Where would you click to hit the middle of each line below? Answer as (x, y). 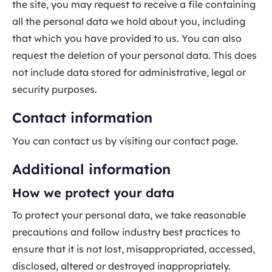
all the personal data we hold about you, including (129, 21)
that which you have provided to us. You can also (127, 38)
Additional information (91, 169)
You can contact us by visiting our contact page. (125, 141)
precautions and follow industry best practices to (126, 232)
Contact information (82, 117)
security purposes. (55, 89)
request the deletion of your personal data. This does (134, 55)
